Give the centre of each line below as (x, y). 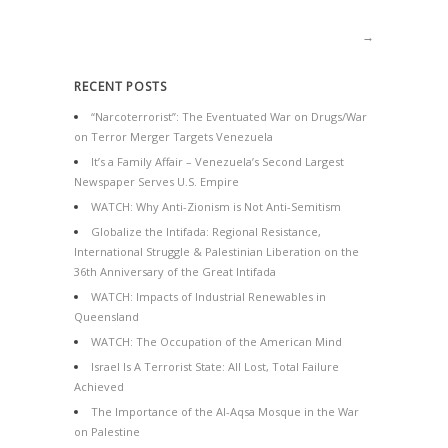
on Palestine (107, 431)
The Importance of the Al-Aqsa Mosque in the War (225, 411)
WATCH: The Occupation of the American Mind (216, 341)
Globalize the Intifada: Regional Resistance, (206, 231)
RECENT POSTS (120, 86)
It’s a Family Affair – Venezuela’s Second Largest (217, 161)
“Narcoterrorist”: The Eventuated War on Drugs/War (229, 116)
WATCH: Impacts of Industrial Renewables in (208, 296)
